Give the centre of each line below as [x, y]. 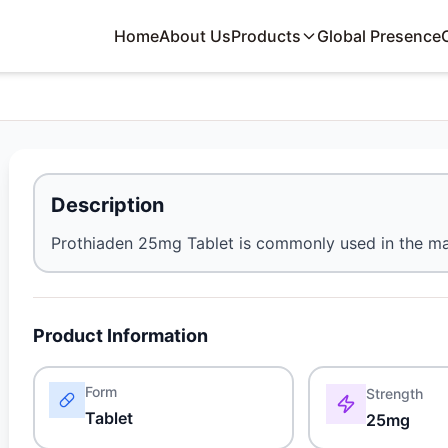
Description [108, 205]
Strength [395, 393]
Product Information [121, 335]
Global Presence [379, 36]
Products [266, 36]
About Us [195, 36]
